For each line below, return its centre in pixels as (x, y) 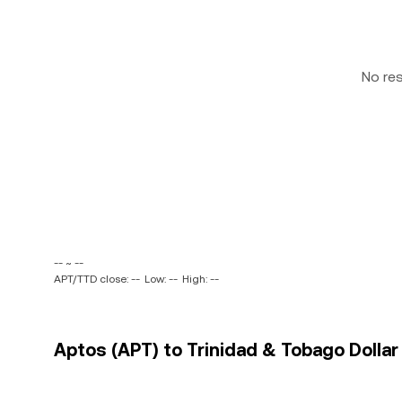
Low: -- (161, 279)
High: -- (201, 279)
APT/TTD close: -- (97, 279)
